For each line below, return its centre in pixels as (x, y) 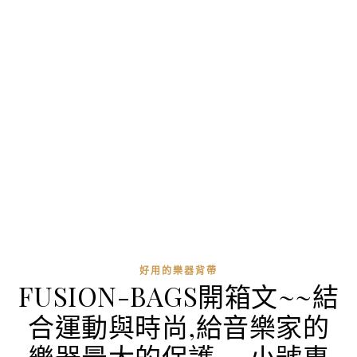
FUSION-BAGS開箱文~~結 (178, 296)
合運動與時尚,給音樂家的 (178, 326)
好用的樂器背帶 (178, 271)
